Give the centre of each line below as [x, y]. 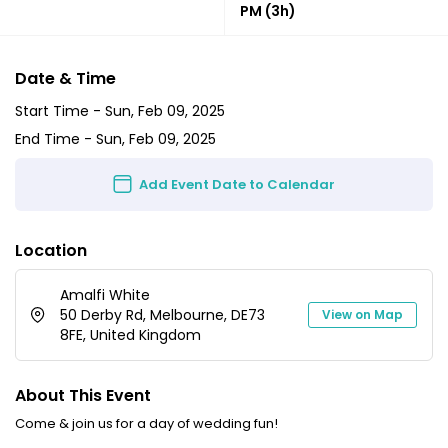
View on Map [362, 314]
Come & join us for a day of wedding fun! [148, 423]
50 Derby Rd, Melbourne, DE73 [162, 314]
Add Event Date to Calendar [237, 184]
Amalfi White [105, 294]
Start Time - [60, 110]
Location [51, 250]
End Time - [55, 139]
